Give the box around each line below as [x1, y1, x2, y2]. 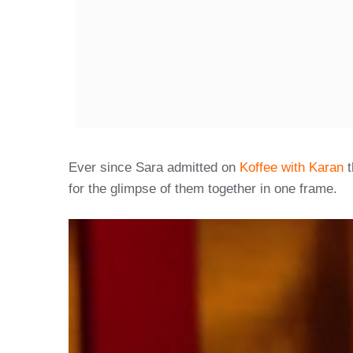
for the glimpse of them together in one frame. [69, 180, 337, 196]
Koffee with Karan [240, 159, 344, 175]
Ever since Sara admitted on [69, 159, 240, 175]
